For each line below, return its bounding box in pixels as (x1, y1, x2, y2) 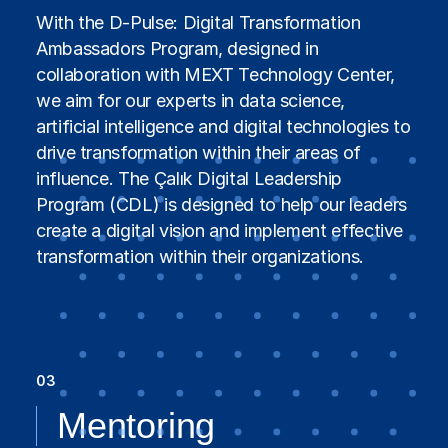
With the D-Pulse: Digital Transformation (36, 11, 361, 33)
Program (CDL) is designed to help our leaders (36, 193, 407, 215)
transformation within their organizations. (36, 245, 364, 267)
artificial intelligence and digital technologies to (36, 115, 411, 137)
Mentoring (57, 404, 216, 446)
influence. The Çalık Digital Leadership (36, 167, 342, 189)
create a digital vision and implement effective (36, 219, 404, 241)
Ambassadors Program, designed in (36, 37, 319, 59)
